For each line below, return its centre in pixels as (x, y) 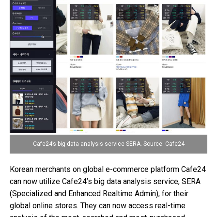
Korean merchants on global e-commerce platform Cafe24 (108, 170)
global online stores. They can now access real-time (98, 206)
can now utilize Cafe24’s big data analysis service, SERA (105, 182)
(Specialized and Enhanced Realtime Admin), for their (99, 194)
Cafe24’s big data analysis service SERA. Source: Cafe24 (108, 144)
